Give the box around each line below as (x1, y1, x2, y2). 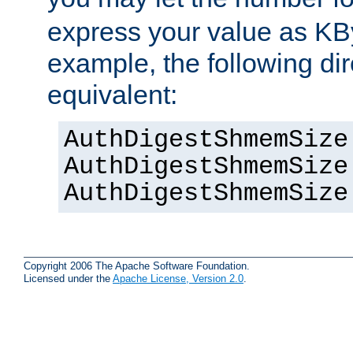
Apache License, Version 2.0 (113, 272, 243, 284)
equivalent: (47, 80, 177, 110)
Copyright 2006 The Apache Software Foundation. (24, 259, 250, 272)
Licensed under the (24, 272, 113, 284)
